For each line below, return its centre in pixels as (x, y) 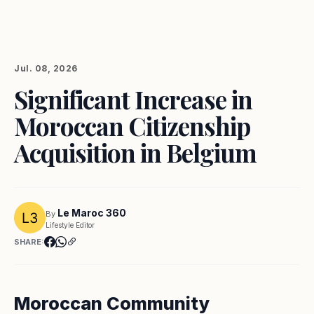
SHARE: (29, 242)
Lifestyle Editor (70, 225)
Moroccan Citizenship (132, 126)
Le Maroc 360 (92, 212)
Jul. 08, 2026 (46, 68)
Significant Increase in (133, 99)
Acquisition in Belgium (135, 152)
